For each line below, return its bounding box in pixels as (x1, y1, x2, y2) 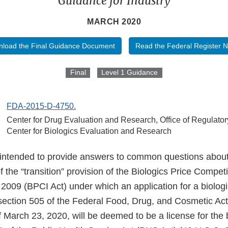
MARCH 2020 (87, 17, 141, 26)
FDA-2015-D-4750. (7, 102, 76, 111)
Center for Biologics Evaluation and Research (7, 127, 172, 136)
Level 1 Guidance (101, 68, 158, 77)
